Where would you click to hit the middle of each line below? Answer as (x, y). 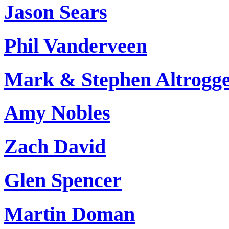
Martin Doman (70, 214)
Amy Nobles (57, 113)
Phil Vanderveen (76, 46)
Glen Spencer (63, 180)
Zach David (55, 147)
